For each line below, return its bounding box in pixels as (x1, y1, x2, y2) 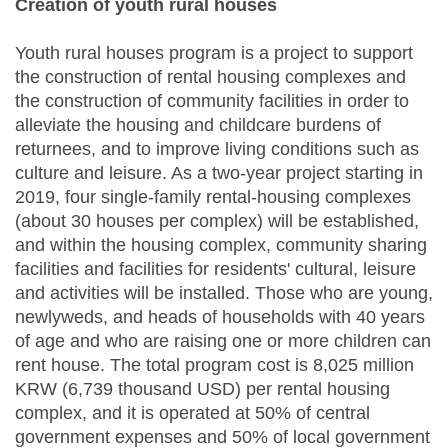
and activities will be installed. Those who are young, (15, 283, 433, 304)
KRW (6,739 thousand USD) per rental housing (15, 379, 390, 400)
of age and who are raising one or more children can (15, 331, 431, 352)
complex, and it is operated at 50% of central (15, 403, 370, 424)
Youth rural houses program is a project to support (15, 43, 413, 64)
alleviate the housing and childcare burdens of (15, 115, 381, 136)
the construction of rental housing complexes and (15, 67, 406, 88)
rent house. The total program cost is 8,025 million (15, 355, 414, 376)
